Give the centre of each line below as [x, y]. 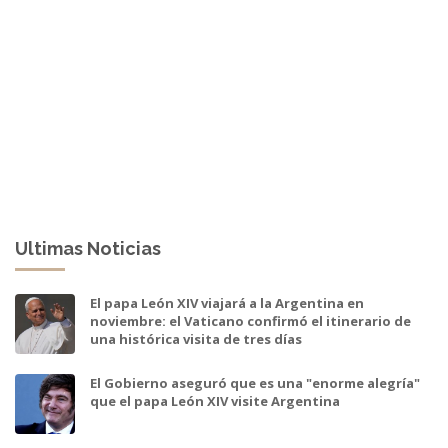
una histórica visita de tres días [196, 339]
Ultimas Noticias [88, 249]
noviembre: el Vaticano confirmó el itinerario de [250, 321]
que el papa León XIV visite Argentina [215, 401]
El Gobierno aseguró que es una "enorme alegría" [255, 383]
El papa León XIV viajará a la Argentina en [227, 303]
